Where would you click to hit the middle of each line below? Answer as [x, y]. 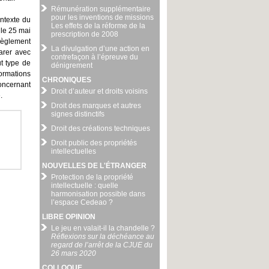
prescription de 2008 [85, 34]
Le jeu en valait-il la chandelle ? [103, 228]
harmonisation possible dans [98, 194]
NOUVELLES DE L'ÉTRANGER [94, 166]
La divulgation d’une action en [100, 49]
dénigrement [72, 65]
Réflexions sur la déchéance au [103, 237]
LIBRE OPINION [69, 217]
